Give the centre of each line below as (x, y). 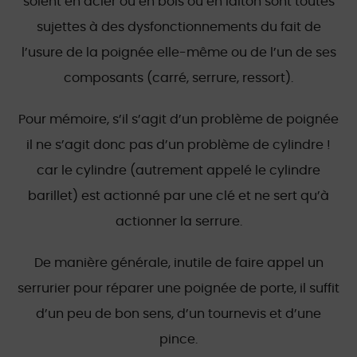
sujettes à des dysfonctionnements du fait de (178, 27)
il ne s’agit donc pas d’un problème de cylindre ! (178, 145)
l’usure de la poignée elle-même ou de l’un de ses (178, 53)
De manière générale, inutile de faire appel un (178, 263)
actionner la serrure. (178, 222)
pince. (178, 339)
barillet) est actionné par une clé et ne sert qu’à (178, 196)
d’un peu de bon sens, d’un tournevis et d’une (178, 314)
